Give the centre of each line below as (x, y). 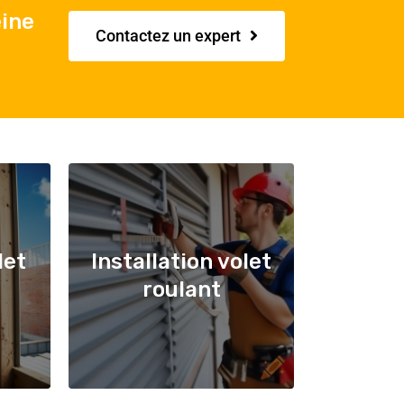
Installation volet (181, 262)
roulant (181, 289)
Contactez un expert (168, 36)
